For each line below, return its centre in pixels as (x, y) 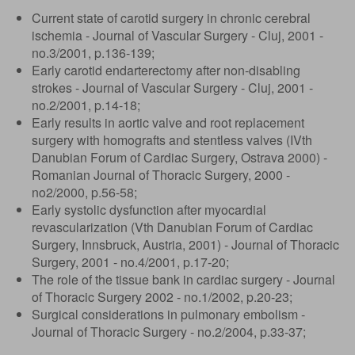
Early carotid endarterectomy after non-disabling (166, 70)
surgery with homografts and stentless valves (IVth (172, 140)
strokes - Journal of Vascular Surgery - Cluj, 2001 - (172, 88)
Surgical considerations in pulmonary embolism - (168, 314)
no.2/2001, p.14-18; (86, 105)
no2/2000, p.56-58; (84, 192)
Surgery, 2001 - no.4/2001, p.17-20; (130, 262)
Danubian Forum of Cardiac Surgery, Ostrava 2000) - (179, 157)
